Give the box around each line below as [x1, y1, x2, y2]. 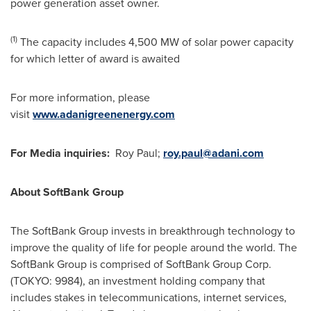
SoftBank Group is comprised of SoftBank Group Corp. [10, 255, 271, 272]
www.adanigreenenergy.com [33, 106, 175, 122]
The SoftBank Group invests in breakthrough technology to [10, 222, 295, 239]
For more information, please [10, 89, 150, 106]
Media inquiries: [30, 144, 115, 161]
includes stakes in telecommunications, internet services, [10, 289, 287, 305]
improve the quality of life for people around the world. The [10, 239, 297, 255]
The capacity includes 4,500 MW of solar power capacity [17, 33, 294, 50]
